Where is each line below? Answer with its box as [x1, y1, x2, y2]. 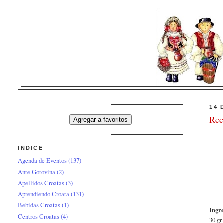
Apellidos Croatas [18, 178, 65, 187]
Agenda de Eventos [18, 156, 67, 165]
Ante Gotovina [18, 167, 56, 176]
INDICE [18, 145, 43, 151]
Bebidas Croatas [18, 200, 61, 210]
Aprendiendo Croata [18, 189, 70, 199]
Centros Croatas [18, 211, 60, 221]
